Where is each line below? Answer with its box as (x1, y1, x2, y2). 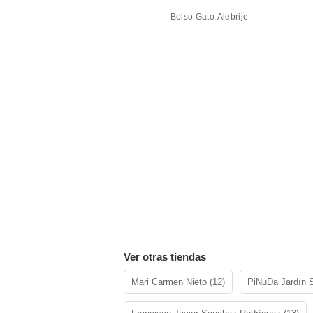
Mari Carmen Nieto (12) (131, 277, 225, 287)
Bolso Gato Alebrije (170, 12, 249, 22)
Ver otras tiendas (124, 251, 206, 263)
